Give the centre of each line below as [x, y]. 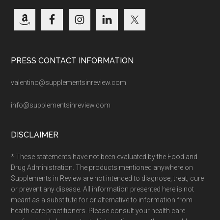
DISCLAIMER [35, 135]
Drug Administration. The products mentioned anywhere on [102, 167]
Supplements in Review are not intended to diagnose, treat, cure [108, 178]
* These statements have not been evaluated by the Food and [104, 156]
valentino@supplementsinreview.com [69, 82]
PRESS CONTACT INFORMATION [72, 60]
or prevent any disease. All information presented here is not [103, 189]
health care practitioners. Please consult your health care [98, 210]
